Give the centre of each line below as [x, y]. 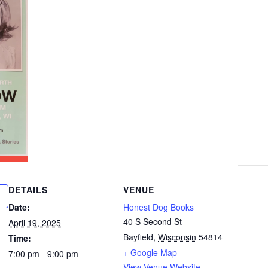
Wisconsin [177, 237]
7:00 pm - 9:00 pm [43, 253]
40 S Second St [153, 221]
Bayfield [138, 237]
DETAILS [28, 189]
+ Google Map [150, 252]
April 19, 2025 [35, 222]
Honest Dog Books [159, 207]
